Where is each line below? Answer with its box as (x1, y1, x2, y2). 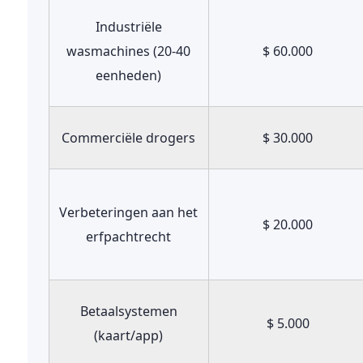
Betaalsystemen (79, 302, 177, 320)
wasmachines (66, 42, 154, 60)
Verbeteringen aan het (59, 203, 199, 221)
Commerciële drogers (62, 129, 196, 147)
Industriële (95, 18, 162, 36)
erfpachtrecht (86, 228, 172, 246)
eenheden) (96, 66, 162, 84)
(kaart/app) (94, 327, 164, 344)
